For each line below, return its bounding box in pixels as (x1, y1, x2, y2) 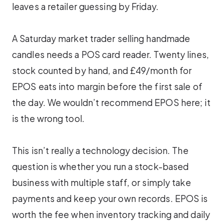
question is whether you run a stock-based (12, 161, 189, 172)
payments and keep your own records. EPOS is (12, 193, 208, 204)
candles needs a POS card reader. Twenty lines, (12, 49, 209, 60)
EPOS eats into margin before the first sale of (12, 81, 202, 92)
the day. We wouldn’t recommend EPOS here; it (12, 97, 210, 108)
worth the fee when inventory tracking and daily (12, 209, 210, 220)
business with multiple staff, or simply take (12, 177, 191, 188)
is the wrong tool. (12, 113, 84, 124)
